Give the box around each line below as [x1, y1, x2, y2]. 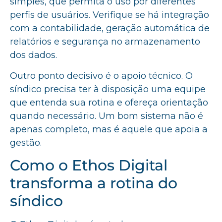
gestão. [10, 137, 42, 148]
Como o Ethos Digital [10, 156, 167, 175]
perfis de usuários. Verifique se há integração [10, 9, 209, 21]
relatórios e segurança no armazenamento [10, 36, 200, 48]
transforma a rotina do [10, 174, 177, 193]
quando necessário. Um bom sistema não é [10, 110, 203, 121]
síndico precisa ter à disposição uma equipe [10, 83, 206, 95]
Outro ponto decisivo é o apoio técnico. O [10, 70, 193, 81]
